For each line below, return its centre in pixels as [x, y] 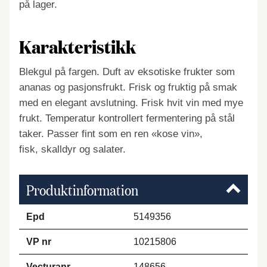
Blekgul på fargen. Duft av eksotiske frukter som [127, 72]
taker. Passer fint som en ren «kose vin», [111, 134]
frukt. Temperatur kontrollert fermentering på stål [127, 118]
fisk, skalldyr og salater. [72, 149]
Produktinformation [82, 190]
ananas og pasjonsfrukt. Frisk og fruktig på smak [128, 87]
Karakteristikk [77, 46]
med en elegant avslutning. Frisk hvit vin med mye [131, 103]
